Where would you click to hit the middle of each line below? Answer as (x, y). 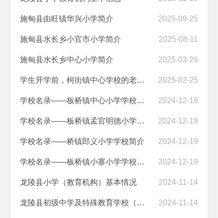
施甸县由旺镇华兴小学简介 (67, 18)
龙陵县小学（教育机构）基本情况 (78, 182)
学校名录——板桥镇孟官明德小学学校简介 (141, 121)
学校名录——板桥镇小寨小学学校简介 (141, 162)
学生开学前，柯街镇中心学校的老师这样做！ (141, 80)
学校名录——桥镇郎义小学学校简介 (82, 141)
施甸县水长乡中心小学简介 (67, 59)
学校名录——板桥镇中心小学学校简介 (141, 100)
